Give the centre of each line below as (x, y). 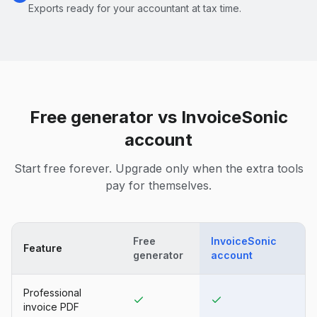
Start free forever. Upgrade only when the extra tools (158, 168)
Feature (43, 248)
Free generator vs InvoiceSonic (158, 117)
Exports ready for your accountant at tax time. (135, 8)
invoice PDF (51, 306)
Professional (52, 292)
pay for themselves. (158, 185)
